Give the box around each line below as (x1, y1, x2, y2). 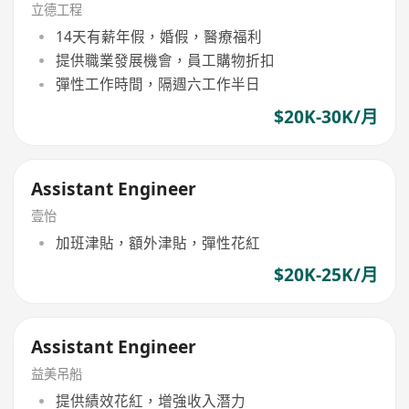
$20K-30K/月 (273, 104, 378, 129)
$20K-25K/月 (273, 262, 378, 287)
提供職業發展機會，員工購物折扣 (55, 50, 275, 71)
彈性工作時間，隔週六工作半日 (55, 74, 260, 95)
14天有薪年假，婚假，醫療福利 (55, 26, 262, 47)
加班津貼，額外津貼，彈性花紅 (55, 232, 260, 253)
